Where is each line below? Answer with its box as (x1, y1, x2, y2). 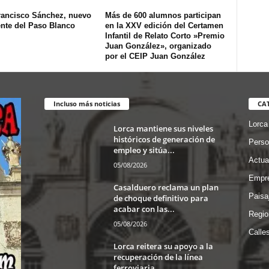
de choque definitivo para (113, 192, 208, 204)
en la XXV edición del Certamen (104, 21, 223, 30)
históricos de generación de (113, 133, 215, 145)
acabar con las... (113, 203, 175, 214)
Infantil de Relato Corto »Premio (104, 31, 225, 40)
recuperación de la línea (113, 251, 203, 262)
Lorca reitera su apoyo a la (113, 240, 213, 252)
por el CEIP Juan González (104, 52, 205, 61)
